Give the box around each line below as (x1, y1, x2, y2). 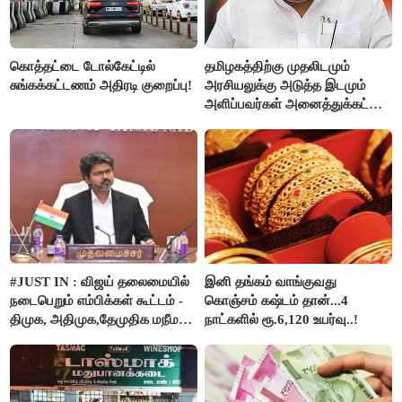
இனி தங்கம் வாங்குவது (205, 274, 337, 289)
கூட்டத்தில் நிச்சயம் (205, 115, 314, 130)
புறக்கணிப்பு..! (10, 330, 89, 345)
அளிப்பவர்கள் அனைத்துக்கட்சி (205, 96, 380, 111)
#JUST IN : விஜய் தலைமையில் (10, 274, 190, 289)
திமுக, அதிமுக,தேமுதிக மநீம (10, 311, 179, 327)
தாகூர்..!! (205, 153, 257, 168)
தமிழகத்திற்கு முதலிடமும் (205, 58, 351, 74)
